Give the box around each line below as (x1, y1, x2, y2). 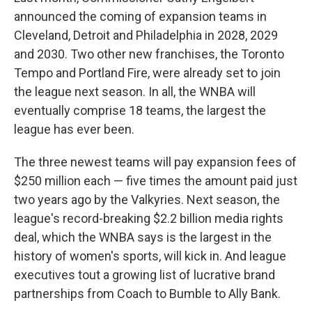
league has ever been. (14, 122, 134, 136)
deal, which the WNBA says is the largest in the (14, 230, 272, 244)
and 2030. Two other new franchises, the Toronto (14, 47, 284, 61)
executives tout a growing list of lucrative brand (14, 267, 275, 282)
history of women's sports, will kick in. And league (14, 249, 286, 263)
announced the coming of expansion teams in (14, 9, 267, 24)
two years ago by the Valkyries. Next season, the (14, 192, 280, 207)
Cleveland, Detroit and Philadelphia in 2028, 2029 (14, 28, 278, 42)
